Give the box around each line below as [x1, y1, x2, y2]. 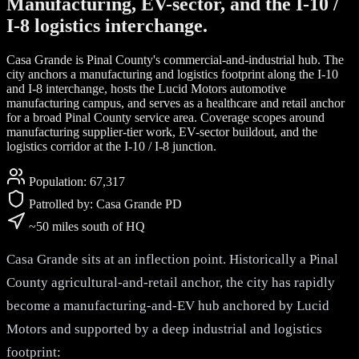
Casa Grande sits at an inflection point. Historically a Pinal [6, 251, 338, 267]
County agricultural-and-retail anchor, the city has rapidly [6, 274, 335, 290]
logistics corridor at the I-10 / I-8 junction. [6, 139, 216, 153]
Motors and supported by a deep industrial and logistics [6, 321, 322, 337]
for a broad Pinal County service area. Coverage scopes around [6, 110, 325, 124]
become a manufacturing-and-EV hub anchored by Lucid [6, 297, 329, 313]
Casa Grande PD [96, 196, 182, 211]
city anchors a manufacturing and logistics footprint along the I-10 [6, 67, 338, 81]
